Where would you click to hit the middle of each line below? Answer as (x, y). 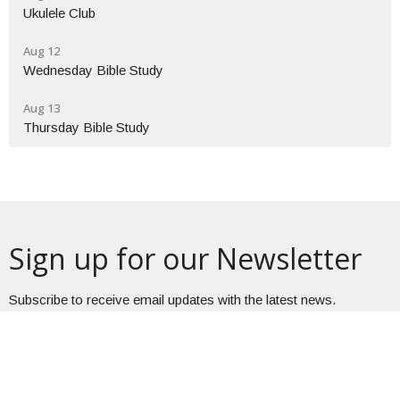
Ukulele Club (59, 12)
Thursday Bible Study (87, 127)
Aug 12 (42, 50)
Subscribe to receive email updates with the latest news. (172, 299)
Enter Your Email (58, 346)
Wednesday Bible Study (93, 70)
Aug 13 (42, 108)
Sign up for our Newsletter (185, 258)
